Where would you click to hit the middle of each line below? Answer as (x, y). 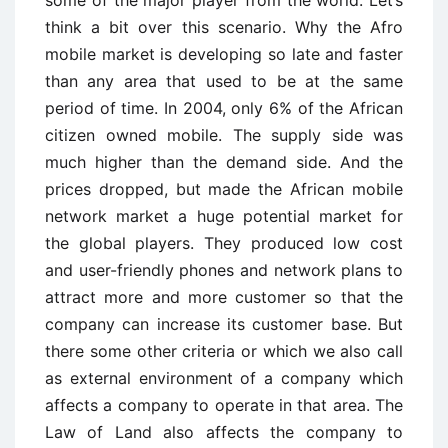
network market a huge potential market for (224, 215)
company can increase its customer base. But (224, 323)
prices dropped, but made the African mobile (224, 188)
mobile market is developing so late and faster (224, 53)
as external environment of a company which (224, 377)
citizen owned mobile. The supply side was (224, 134)
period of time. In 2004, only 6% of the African (224, 107)
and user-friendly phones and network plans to (224, 269)
